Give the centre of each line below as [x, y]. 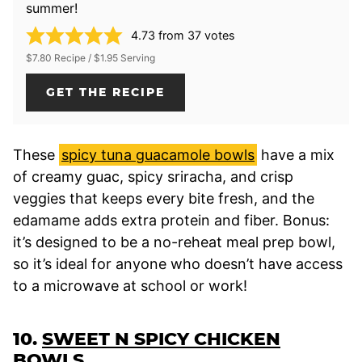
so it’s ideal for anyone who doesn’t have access [178, 263]
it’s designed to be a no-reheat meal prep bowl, [174, 242]
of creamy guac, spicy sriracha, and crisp [153, 176]
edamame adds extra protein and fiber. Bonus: [171, 220]
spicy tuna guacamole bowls [158, 154]
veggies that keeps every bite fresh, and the [164, 198]
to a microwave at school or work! [130, 285]
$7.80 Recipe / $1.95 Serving [90, 57]
